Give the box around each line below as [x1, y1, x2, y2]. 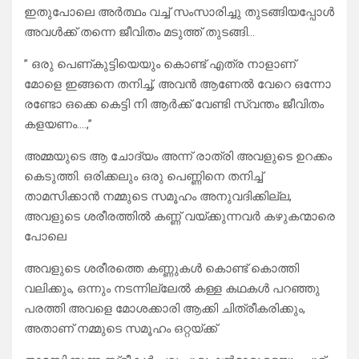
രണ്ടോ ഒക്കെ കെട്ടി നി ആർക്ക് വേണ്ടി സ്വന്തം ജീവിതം [24, 97, 324, 112]
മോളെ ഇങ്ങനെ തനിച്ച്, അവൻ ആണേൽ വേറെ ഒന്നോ [24, 77, 331, 92]
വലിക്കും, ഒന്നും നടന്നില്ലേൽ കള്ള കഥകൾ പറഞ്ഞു [24, 281, 320, 296]
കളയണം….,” [24, 117, 92, 132]
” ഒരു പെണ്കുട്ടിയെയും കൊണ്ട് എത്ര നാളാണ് [24, 57, 296, 72]
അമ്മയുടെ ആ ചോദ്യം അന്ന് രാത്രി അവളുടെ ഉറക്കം [24, 149, 332, 164]
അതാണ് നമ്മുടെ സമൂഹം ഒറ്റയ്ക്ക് [24, 321, 217, 337]
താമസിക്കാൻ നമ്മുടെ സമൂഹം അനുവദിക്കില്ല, [24, 189, 292, 204]
